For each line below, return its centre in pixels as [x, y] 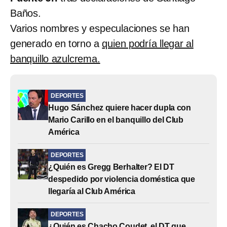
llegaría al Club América [92, 191]
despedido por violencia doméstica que [122, 179]
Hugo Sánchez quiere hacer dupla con [120, 107]
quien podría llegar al [148, 43]
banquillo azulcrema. [55, 59]
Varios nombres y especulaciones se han [100, 28]
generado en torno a [56, 43]
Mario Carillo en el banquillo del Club [116, 120]
